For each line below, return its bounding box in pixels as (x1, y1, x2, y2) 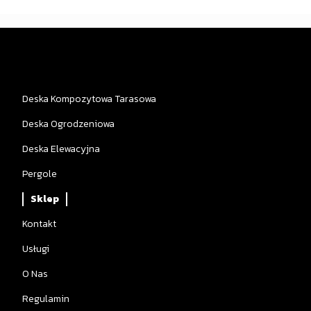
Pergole (22, 167, 57, 181)
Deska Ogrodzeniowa (22, 117, 115, 131)
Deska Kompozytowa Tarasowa (22, 92, 156, 106)
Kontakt (22, 217, 56, 231)
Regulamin (22, 292, 69, 306)
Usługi (22, 242, 49, 256)
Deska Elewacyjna (22, 142, 100, 156)
